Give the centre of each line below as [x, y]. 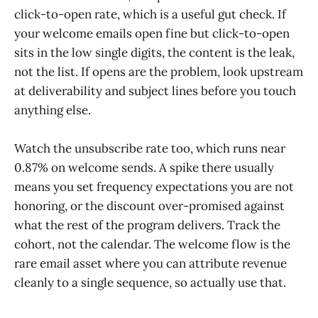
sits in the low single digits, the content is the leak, [154, 52]
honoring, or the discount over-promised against [149, 206]
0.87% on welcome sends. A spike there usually [144, 168]
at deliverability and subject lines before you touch [155, 91]
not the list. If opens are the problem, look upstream [159, 71]
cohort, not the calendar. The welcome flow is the [152, 245]
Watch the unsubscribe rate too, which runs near [150, 149]
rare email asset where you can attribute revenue [150, 264]
